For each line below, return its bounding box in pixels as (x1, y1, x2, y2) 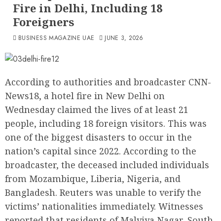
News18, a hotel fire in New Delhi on (5, 90, 165, 102)
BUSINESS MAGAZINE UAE (18, 34, 95, 42)
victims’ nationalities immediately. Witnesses (5, 200, 203, 212)
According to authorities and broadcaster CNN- (5, 76, 211, 88)
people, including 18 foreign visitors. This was (5, 117, 207, 129)
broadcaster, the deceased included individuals (5, 159, 209, 171)
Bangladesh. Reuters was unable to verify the (5, 186, 201, 198)
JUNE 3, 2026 (105, 34, 144, 42)
